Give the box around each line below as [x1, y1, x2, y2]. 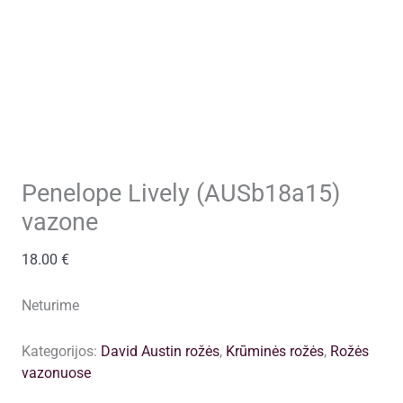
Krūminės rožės [225, 343, 324, 360]
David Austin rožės [100, 343, 219, 360]
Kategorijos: [21, 343, 101, 360]
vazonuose [21, 364, 91, 381]
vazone [21, 208, 98, 237]
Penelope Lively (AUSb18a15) [21, 179, 340, 209]
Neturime [21, 297, 79, 314]
